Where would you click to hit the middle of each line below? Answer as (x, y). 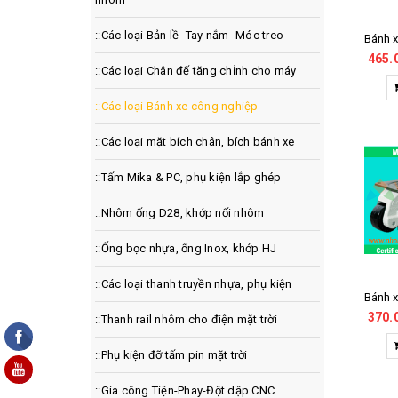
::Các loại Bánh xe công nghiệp (177, 106)
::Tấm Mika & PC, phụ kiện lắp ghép (188, 177)
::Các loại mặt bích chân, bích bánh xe (195, 142)
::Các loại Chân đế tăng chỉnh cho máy (196, 71)
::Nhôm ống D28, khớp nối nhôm (180, 213)
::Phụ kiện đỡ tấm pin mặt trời (171, 355)
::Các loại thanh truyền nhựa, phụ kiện (194, 284)
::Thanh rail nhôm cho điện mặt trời (186, 319)
